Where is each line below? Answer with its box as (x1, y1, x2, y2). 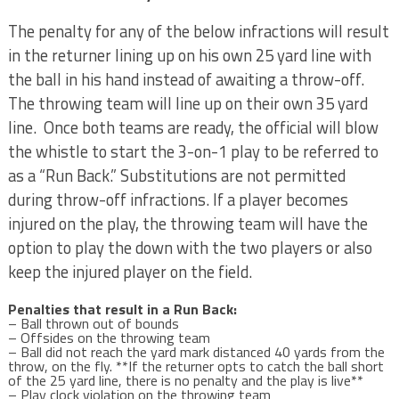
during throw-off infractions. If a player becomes (7, 187, 348, 212)
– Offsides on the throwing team (7, 327, 210, 348)
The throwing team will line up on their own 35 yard (7, 91, 368, 116)
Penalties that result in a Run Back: (7, 298, 237, 320)
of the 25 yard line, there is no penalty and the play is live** (7, 370, 363, 391)
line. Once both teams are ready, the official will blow (7, 115, 379, 140)
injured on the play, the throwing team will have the (7, 211, 368, 236)
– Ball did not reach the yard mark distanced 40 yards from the (7, 341, 385, 362)
